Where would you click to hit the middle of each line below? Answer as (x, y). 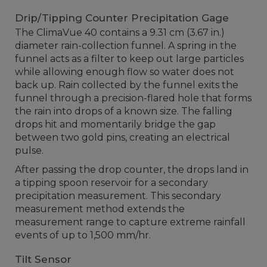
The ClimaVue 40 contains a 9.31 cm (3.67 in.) (120, 32)
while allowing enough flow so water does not (125, 72)
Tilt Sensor (43, 259)
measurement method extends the (100, 209)
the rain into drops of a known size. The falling (124, 111)
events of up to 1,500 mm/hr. (83, 235)
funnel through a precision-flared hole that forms (133, 98)
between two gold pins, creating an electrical (122, 137)
